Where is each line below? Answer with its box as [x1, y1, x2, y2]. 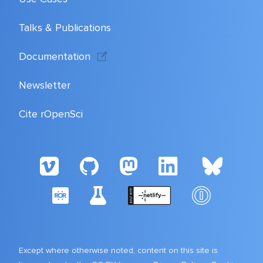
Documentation [19, 49, 90, 63]
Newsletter [19, 78, 70, 92]
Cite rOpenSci [19, 107, 83, 120]
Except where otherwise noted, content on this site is [19, 245, 218, 255]
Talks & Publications [19, 21, 111, 34]
